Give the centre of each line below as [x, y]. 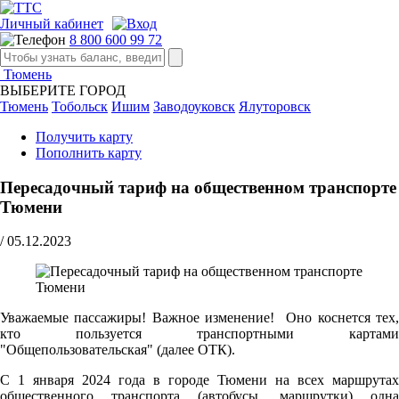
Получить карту [84, 137]
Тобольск [80, 106]
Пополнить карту [89, 153]
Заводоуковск [194, 106]
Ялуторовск [275, 106]
